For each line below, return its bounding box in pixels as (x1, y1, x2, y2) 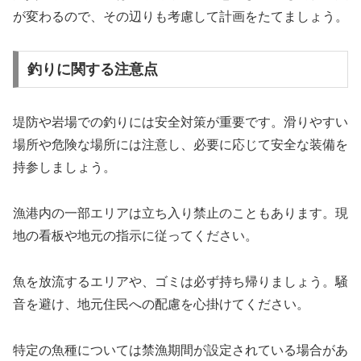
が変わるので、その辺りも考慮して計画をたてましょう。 (13, 9, 348, 23)
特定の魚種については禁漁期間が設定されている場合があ (13, 342, 348, 357)
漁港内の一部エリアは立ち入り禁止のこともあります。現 (13, 205, 348, 220)
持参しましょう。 (13, 160, 116, 175)
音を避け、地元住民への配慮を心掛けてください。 (13, 297, 309, 311)
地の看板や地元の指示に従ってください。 (13, 228, 258, 243)
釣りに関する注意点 (27, 61, 158, 78)
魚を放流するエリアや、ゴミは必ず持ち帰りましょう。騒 (13, 274, 348, 288)
